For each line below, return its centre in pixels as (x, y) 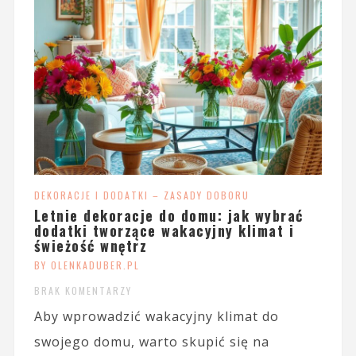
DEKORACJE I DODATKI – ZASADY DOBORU (141, 195)
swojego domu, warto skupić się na (151, 341)
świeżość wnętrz (91, 245)
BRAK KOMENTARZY (83, 290)
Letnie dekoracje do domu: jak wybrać (168, 215)
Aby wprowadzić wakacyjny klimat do (156, 316)
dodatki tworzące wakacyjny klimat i (164, 230)
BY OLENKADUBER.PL (87, 265)
